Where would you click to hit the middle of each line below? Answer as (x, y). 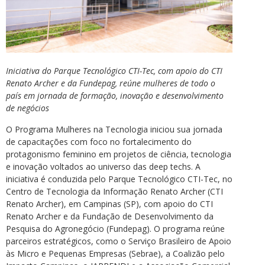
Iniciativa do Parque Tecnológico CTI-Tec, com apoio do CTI (114, 71)
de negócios (28, 108)
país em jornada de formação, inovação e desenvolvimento (115, 96)
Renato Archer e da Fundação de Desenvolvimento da (110, 216)
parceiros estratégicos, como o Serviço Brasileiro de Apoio (119, 241)
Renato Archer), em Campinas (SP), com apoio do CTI (109, 203)
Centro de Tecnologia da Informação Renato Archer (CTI (114, 191)
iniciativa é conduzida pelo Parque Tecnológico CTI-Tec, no (119, 179)
